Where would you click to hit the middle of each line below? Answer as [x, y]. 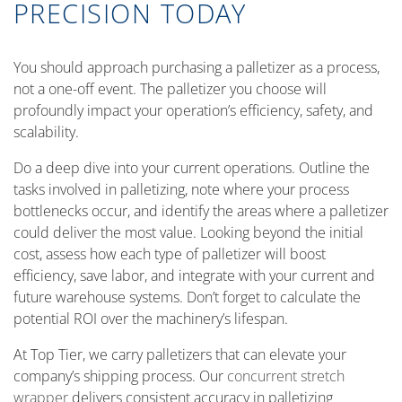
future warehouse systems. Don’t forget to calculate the [187, 297]
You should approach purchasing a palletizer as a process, [197, 67]
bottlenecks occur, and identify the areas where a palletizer [201, 211]
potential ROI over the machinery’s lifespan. [151, 319]
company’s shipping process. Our [120, 376]
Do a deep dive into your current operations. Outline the [192, 168]
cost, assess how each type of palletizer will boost [170, 254]
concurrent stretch [286, 376]
